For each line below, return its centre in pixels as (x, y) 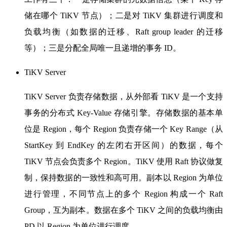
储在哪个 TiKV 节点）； (70, 15)
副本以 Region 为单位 (185, 177)
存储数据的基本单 (190, 112)
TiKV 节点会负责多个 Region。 (80, 161)
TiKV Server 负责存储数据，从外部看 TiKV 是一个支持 (124, 96)
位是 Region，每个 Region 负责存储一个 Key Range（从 (124, 129)
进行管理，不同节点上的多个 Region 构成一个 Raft (124, 194)
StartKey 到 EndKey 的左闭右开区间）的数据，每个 (124, 145)
